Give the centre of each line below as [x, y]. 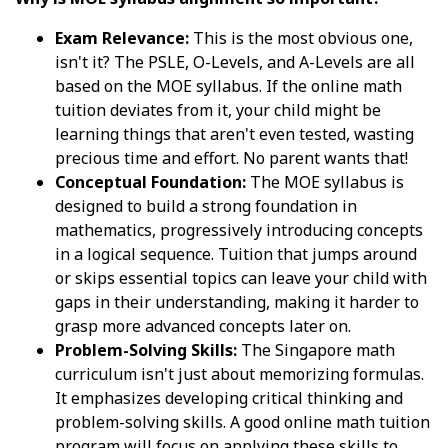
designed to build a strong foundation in [206, 205]
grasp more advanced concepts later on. [203, 325]
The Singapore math [316, 349]
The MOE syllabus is [325, 181]
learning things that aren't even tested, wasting [234, 133]
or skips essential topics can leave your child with [241, 277]
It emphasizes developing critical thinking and [229, 397]
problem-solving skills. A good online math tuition [242, 421]
